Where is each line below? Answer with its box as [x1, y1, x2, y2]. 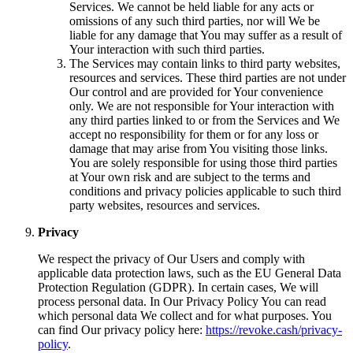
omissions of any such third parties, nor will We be [69, 13, 320, 28]
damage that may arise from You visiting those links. [69, 141, 328, 155]
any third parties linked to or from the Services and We [69, 113, 340, 127]
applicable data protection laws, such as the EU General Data [38, 266, 341, 280]
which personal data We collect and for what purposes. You [38, 308, 332, 322]
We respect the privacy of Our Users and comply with [38, 251, 305, 266]
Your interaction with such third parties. [69, 42, 265, 56]
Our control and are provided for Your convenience [69, 84, 323, 98]
